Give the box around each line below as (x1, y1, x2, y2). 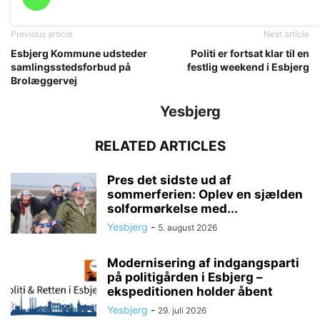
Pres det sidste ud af (107, 173, 231, 187)
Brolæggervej (11, 74, 77, 86)
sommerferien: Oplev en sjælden (107, 187, 303, 201)
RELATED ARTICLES (94, 138, 226, 154)
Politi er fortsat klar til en (191, 47, 309, 59)
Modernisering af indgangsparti (107, 256, 299, 270)
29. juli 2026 (158, 305, 206, 316)
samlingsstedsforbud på (11, 61, 131, 73)
